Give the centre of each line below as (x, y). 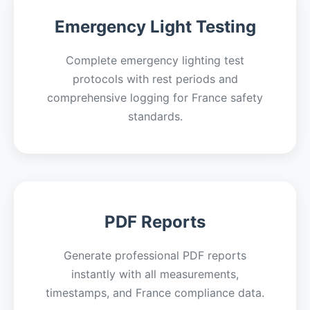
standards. (155, 116)
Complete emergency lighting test (155, 60)
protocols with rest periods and (155, 79)
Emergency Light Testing (155, 27)
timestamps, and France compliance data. (155, 293)
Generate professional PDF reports (155, 255)
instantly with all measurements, (155, 274)
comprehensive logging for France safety (155, 98)
